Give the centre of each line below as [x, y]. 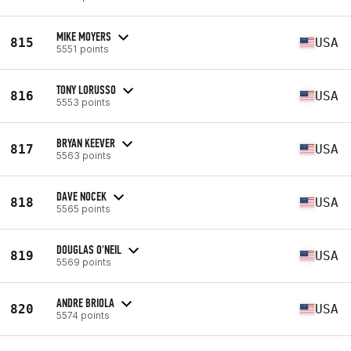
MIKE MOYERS [84, 36]
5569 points [84, 262]
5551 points [83, 49]
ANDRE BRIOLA [85, 302]
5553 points [83, 102]
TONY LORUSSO [86, 89]
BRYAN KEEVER [86, 143]
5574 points [83, 315]
